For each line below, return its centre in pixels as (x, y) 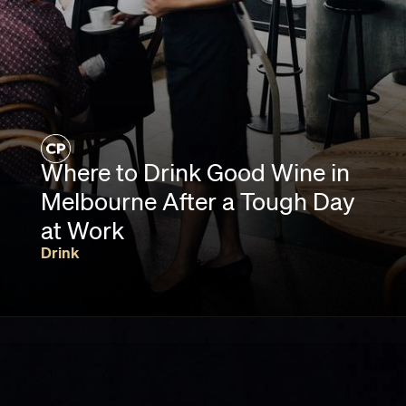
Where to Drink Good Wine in (195, 175)
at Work (82, 233)
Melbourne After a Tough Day (198, 204)
